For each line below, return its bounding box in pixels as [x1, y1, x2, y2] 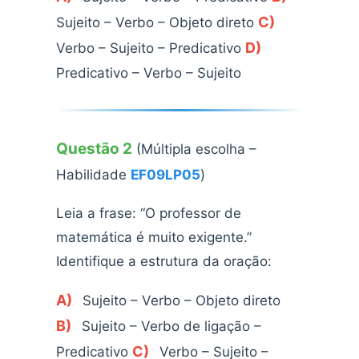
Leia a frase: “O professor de [56, 205, 241, 222]
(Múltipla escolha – [132, 141, 256, 158]
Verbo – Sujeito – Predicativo [56, 40, 245, 57]
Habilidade [56, 167, 131, 184]
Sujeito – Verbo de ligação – [78, 318, 261, 335]
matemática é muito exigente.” [56, 229, 252, 246]
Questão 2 [56, 139, 132, 159]
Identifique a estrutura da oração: [56, 253, 272, 270]
